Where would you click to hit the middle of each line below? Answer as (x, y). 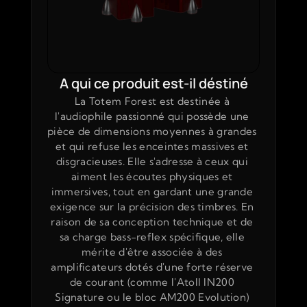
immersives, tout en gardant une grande (152, 192)
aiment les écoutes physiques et (152, 176)
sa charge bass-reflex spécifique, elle (152, 237)
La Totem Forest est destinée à (152, 101)
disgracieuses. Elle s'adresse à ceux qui (152, 161)
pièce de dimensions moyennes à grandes (152, 131)
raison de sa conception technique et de (152, 222)
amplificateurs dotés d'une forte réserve (152, 267)
